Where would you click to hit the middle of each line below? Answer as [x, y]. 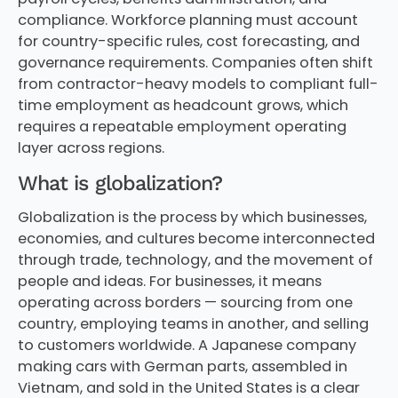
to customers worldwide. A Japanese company [187, 345]
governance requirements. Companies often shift [195, 63]
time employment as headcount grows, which [183, 106]
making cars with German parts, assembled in [182, 366]
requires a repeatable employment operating [182, 127]
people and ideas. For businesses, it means [169, 281]
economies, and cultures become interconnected [196, 238]
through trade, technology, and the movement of [195, 259]
